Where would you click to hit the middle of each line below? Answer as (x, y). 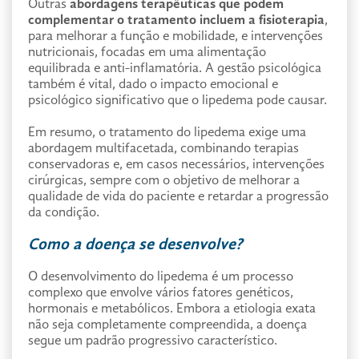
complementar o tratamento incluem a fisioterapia (176, 20)
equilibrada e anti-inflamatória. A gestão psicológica (175, 69)
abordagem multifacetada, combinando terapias (163, 149)
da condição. (64, 213)
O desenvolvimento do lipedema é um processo (161, 277)
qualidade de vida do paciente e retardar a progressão (178, 197)
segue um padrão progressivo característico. (153, 341)
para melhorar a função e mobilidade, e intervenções (175, 36)
